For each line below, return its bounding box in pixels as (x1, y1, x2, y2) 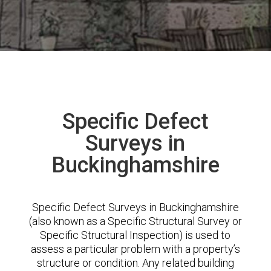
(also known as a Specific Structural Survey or (28, 215, 242, 227)
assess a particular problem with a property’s (30, 243, 240, 255)
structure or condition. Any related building (36, 256, 234, 269)
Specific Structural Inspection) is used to (40, 229, 231, 241)
